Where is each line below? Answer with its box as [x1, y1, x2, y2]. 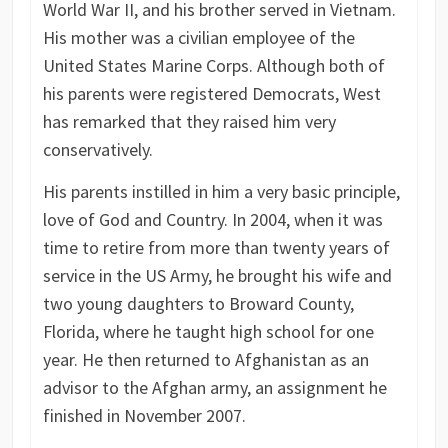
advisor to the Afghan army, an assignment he [42, 376, 387, 400]
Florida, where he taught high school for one [42, 320, 374, 344]
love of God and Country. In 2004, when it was [42, 208, 383, 232]
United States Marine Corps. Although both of [42, 54, 385, 78]
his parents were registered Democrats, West [42, 82, 381, 106]
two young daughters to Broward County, [42, 292, 354, 316]
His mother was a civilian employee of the [42, 26, 355, 50]
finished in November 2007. [42, 404, 246, 428]
